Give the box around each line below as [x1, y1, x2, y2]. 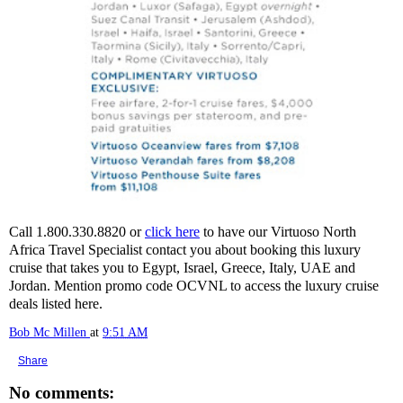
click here [145, 224, 200, 239]
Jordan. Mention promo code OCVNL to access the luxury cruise [9, 278, 379, 293]
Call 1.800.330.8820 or [9, 224, 145, 239]
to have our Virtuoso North [200, 224, 356, 239]
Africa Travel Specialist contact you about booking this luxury [9, 242, 361, 257]
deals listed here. [9, 296, 103, 311]
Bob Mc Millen [9, 325, 86, 339]
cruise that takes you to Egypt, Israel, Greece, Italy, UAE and [9, 260, 355, 275]
